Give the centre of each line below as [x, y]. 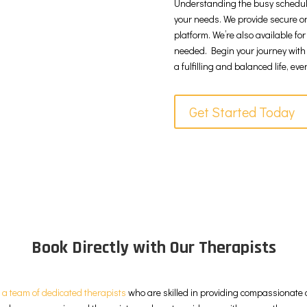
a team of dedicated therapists [64, 292]
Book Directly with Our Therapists [153, 248]
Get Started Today [242, 111]
